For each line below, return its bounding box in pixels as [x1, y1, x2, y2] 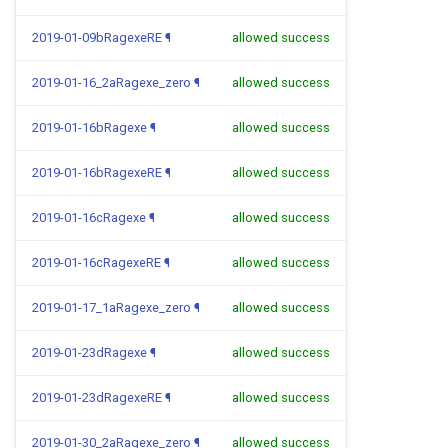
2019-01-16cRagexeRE [32, 255, 161, 270]
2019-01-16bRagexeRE [32, 165, 162, 180]
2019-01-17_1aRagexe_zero [32, 300, 191, 315]
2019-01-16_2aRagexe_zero [32, 75, 191, 90]
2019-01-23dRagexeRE [32, 390, 162, 405]
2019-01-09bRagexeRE [32, 30, 162, 45]
